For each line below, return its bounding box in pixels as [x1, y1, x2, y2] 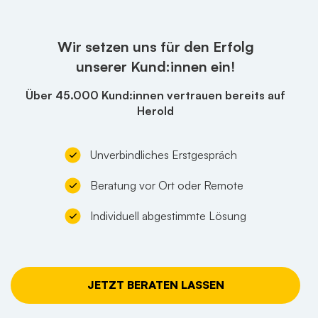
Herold [137, 103, 174, 118]
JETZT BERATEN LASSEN [87, 277, 224, 292]
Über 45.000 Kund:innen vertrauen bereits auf [26, 87, 285, 102]
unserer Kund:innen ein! [76, 57, 235, 75]
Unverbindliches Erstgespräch [90, 148, 237, 163]
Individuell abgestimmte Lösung [90, 209, 246, 224]
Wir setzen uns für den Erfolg [57, 37, 254, 55]
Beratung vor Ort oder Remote [90, 178, 243, 193]
